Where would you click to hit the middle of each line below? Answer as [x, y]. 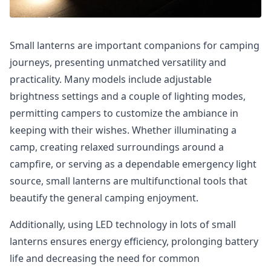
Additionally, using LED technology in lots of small [123, 224]
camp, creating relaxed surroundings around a [117, 147]
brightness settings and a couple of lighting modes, [128, 96]
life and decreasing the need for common [105, 258]
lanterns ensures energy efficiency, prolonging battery [134, 241]
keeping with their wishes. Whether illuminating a [123, 130]
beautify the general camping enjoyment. [104, 198]
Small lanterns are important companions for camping [135, 45]
